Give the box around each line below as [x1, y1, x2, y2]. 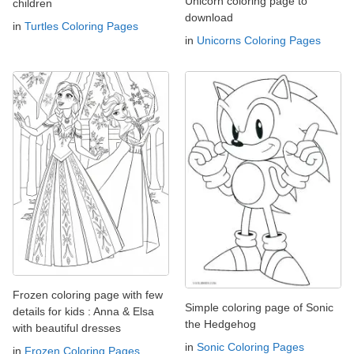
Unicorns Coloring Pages [197, 33, 321, 47]
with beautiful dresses [13, 321, 121, 334]
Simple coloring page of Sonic [185, 301, 333, 314]
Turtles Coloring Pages [24, 19, 138, 32]
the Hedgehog [185, 318, 256, 331]
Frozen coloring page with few [13, 288, 163, 301]
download [185, 10, 233, 24]
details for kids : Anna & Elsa [13, 304, 154, 318]
